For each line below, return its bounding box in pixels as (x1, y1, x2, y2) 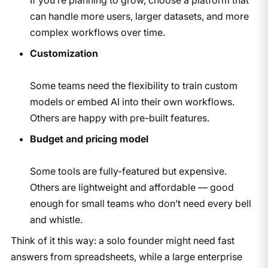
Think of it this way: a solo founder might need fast (10, 234, 234, 246)
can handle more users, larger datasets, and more (29, 10, 249, 22)
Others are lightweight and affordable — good (29, 181, 234, 193)
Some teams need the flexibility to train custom (29, 79, 237, 92)
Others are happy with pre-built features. (29, 111, 209, 124)
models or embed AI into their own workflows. (29, 95, 234, 108)
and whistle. (29, 213, 83, 226)
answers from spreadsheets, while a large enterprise (10, 250, 242, 263)
